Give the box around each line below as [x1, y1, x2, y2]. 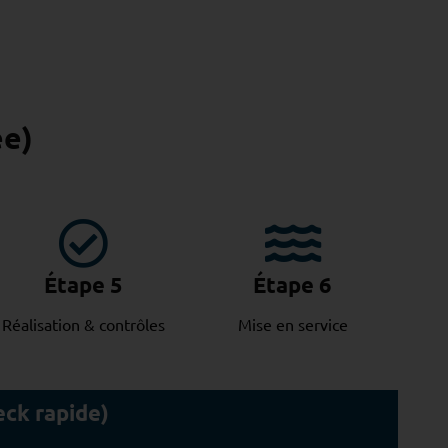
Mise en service [237, 313, 348, 334]
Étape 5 [43, 271, 123, 299]
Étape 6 [253, 271, 333, 299]
